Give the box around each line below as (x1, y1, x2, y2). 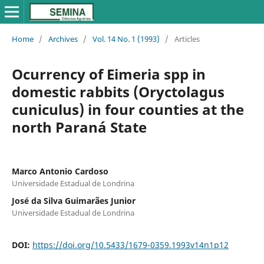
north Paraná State (11, 117, 147, 137)
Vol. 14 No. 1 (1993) (92, 33, 160, 44)
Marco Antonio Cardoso (11, 165, 108, 177)
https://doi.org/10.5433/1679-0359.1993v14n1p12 (32, 239, 229, 250)
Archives (48, 33, 78, 44)
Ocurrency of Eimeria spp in (11, 64, 206, 84)
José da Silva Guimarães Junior (11, 194, 136, 206)
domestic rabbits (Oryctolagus (11, 81, 225, 101)
